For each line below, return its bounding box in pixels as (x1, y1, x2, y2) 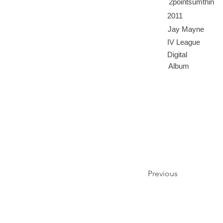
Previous (148, 169, 178, 178)
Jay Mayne (168, 25, 204, 33)
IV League (167, 38, 200, 46)
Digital (167, 50, 187, 59)
